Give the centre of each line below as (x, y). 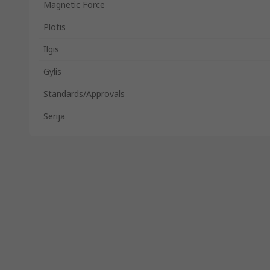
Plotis (55, 27)
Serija (54, 116)
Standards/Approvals (84, 94)
